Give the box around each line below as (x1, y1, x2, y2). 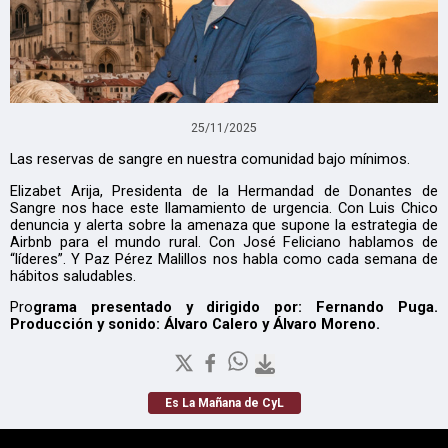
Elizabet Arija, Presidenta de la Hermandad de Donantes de (10, 181, 438, 200)
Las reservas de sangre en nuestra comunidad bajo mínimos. (10, 149, 410, 168)
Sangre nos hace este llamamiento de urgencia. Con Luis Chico (10, 198, 438, 217)
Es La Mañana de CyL (164, 395, 284, 410)
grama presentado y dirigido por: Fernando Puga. (33, 298, 438, 317)
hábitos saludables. (10, 266, 140, 285)
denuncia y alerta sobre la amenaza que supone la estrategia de (10, 215, 438, 234)
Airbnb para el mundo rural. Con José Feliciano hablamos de (10, 232, 438, 251)
